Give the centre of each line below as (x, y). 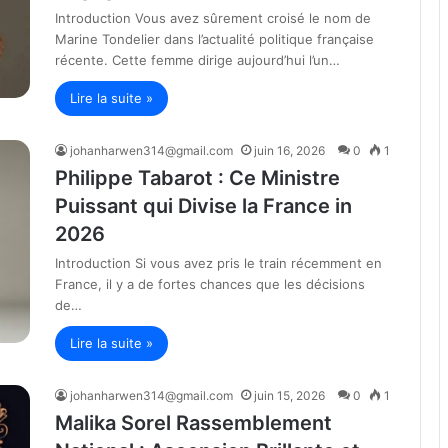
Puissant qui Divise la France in (203, 206)
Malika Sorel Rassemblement (193, 423)
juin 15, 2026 (289, 395)
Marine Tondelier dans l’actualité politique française (214, 39)
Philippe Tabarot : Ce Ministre (197, 178)
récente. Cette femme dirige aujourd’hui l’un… (197, 60)
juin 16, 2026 (289, 150)
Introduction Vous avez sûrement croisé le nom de (213, 18)
